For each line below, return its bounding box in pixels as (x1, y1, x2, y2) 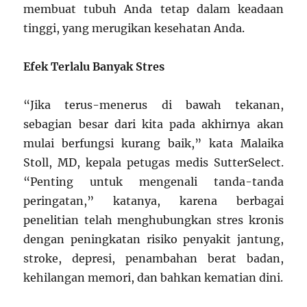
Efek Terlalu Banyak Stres (23, 60, 165, 74)
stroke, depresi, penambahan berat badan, (23, 251, 284, 266)
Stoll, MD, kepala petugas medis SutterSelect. (23, 156, 284, 170)
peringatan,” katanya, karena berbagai (23, 194, 284, 208)
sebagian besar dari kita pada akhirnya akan (23, 117, 284, 132)
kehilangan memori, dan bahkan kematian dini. (23, 271, 284, 285)
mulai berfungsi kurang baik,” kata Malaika (23, 136, 284, 151)
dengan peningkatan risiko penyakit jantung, (23, 232, 284, 247)
